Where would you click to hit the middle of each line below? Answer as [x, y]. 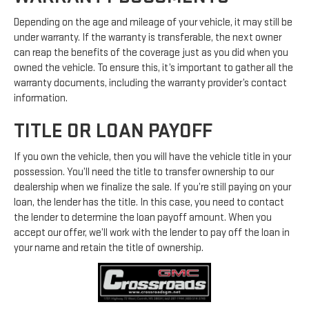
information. [41, 98]
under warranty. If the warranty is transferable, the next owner [148, 37]
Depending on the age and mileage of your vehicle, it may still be [153, 22]
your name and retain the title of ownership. [109, 248]
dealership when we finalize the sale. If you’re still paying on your [152, 187]
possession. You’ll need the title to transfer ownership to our [144, 172]
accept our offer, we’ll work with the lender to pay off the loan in [152, 232]
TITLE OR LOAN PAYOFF [113, 131]
